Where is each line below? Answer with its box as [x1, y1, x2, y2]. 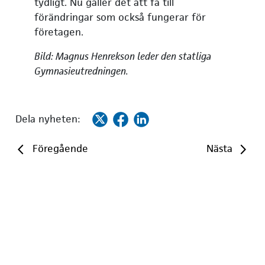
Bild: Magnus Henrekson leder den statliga [34, 49, 212, 63]
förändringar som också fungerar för [34, 10, 206, 24]
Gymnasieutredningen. [34, 64, 129, 77]
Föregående [33, 142, 89, 156]
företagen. [34, 25, 84, 38]
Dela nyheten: [15, 112, 80, 125]
